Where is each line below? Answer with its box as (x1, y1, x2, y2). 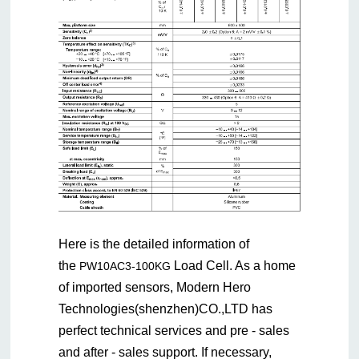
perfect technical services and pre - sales (58, 324, 290, 338)
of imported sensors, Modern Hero (58, 280, 252, 295)
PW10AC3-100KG (79, 260, 171, 273)
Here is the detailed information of (58, 237, 250, 252)
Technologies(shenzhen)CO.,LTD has (58, 302, 273, 317)
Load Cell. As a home (171, 259, 296, 273)
